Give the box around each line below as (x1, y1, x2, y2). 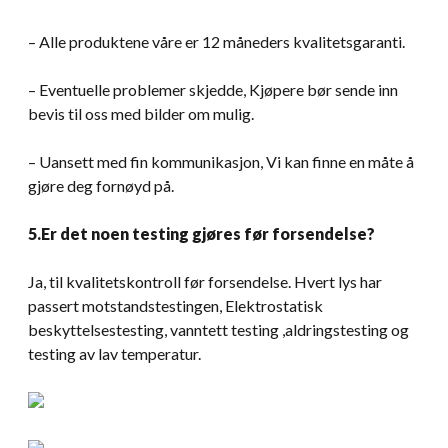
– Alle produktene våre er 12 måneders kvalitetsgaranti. (28, 31, 405, 51)
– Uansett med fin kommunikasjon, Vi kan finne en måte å (28, 151, 414, 171)
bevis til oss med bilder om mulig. (28, 103, 254, 123)
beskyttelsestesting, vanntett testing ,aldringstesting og (28, 319, 409, 339)
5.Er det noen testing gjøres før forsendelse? (28, 223, 375, 243)
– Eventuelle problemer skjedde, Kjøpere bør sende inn (28, 79, 398, 99)
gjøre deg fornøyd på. (28, 175, 174, 195)
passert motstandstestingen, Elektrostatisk (28, 295, 323, 315)
